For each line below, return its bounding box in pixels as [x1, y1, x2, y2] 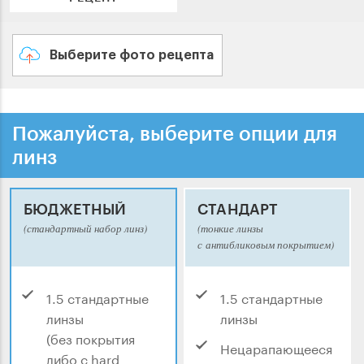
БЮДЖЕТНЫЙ [24, 200, 127, 219]
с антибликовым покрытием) [197, 237, 334, 253]
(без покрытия [46, 327, 135, 349]
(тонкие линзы [197, 221, 263, 236]
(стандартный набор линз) [24, 221, 147, 236]
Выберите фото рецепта [50, 49, 214, 63]
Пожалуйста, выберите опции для [12, 121, 337, 145]
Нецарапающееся [220, 337, 332, 358]
